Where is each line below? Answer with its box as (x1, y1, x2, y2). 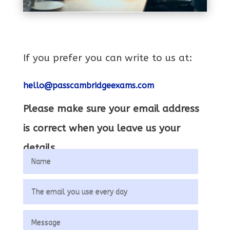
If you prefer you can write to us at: (23, 52, 192, 64)
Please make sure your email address (23, 103, 199, 114)
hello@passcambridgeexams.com (23, 80, 154, 90)
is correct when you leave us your (23, 122, 180, 134)
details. (23, 142, 61, 154)
